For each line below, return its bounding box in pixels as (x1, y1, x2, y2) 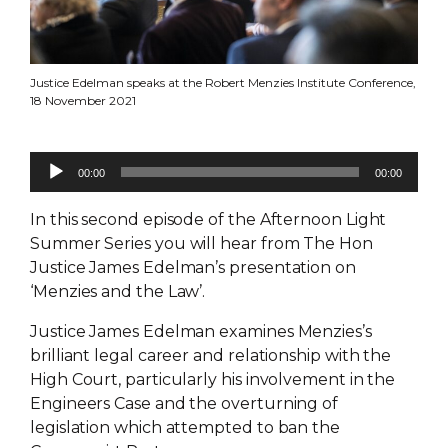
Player (29, 176, 81, 196)
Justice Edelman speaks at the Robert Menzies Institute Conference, (30, 74, 416, 90)
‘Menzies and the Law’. (30, 281, 206, 301)
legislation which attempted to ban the (30, 417, 340, 437)
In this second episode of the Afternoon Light (30, 209, 387, 229)
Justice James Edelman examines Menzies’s (30, 321, 372, 341)
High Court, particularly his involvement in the (30, 369, 396, 389)
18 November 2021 (30, 92, 136, 108)
